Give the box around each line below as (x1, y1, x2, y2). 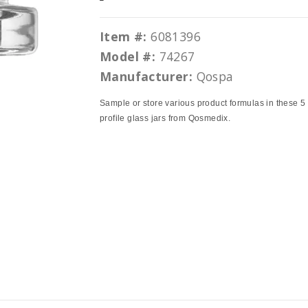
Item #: (100, 28, 147, 45)
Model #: (100, 48, 156, 65)
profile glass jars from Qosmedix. (100, 113, 231, 123)
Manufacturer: (100, 68, 193, 85)
